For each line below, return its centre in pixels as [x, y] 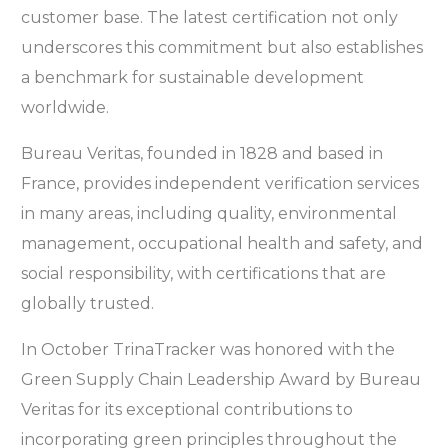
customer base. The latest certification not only [210, 18]
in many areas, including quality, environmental [209, 214]
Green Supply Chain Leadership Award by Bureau [221, 380]
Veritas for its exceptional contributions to [187, 410]
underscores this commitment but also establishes [222, 48]
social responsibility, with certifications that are [204, 274]
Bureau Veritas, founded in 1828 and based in [202, 154]
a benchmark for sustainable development [193, 78]
